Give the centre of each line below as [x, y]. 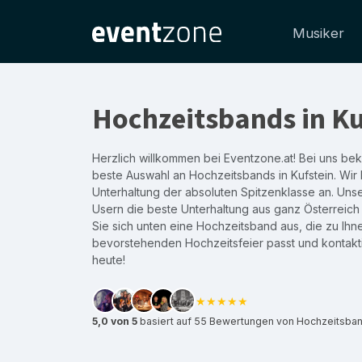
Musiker [318, 33]
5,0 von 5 [115, 321]
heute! [109, 260]
